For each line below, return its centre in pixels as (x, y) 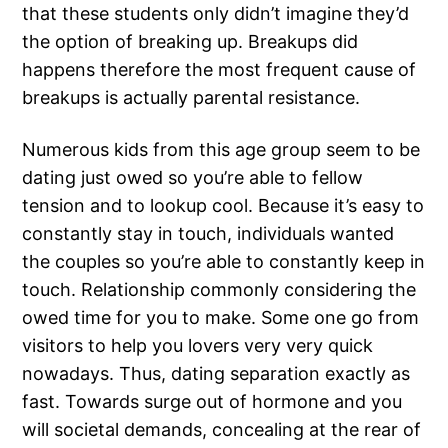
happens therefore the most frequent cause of (219, 70)
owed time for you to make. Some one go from (221, 318)
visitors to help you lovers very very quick (198, 346)
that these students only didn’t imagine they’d (216, 14)
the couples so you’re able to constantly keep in (224, 262)
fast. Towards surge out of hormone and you (212, 402)
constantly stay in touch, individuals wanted (208, 234)
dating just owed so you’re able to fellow (193, 178)
